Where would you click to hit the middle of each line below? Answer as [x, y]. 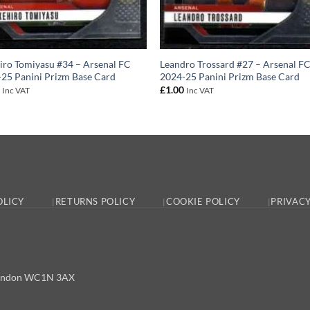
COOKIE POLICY [203, 202]
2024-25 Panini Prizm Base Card [230, 76]
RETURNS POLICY [95, 202]
